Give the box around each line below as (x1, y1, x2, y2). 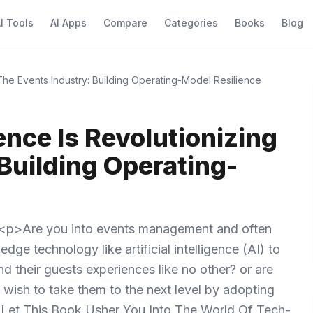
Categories (164, 17, 218, 29)
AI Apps (50, 17, 87, 29)
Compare (103, 17, 147, 29)
